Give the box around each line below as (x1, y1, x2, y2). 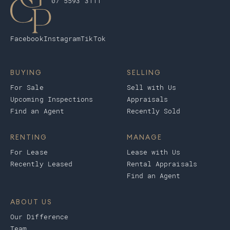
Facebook (10, 35, 44, 43)
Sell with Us (126, 84, 177, 92)
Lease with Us (126, 148, 181, 157)
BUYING (10, 68, 42, 77)
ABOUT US (10, 198, 52, 206)
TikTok (81, 35, 106, 43)
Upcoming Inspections (10, 95, 93, 104)
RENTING (10, 133, 47, 142)
